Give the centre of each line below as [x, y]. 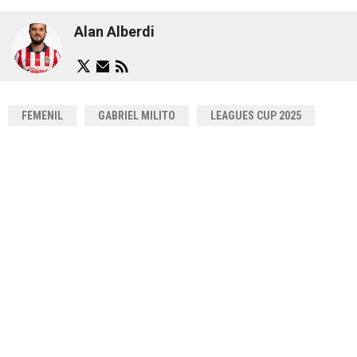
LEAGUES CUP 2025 [256, 116]
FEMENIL [42, 116]
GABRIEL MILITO [137, 116]
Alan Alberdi [114, 31]
